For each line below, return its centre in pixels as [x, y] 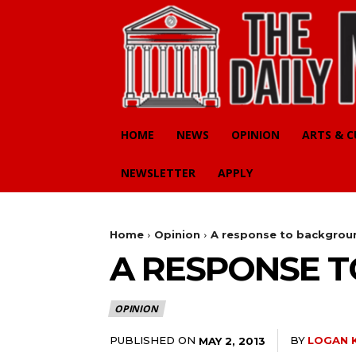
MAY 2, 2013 [232, 341]
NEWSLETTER [158, 173]
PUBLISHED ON [153, 341]
